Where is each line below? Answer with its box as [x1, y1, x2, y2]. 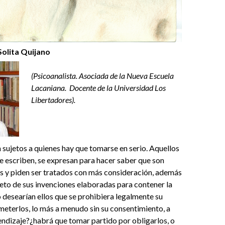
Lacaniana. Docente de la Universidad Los [31, 83, 166, 93]
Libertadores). [31, 95, 75, 105]
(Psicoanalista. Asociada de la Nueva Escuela [31, 71, 174, 81]
